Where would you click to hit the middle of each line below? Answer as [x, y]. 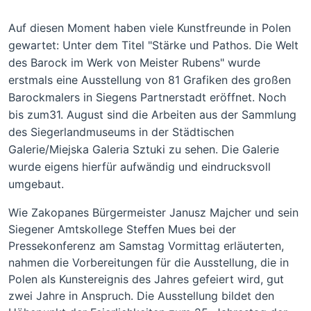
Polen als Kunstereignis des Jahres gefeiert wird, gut [146, 279]
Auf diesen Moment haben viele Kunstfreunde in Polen [150, 28]
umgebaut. [38, 184]
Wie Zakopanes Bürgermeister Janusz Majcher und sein [153, 212]
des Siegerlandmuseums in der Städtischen [121, 132]
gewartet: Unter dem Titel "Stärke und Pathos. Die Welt [153, 45]
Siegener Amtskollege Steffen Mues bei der [122, 229]
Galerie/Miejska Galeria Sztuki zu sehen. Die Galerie [144, 149]
